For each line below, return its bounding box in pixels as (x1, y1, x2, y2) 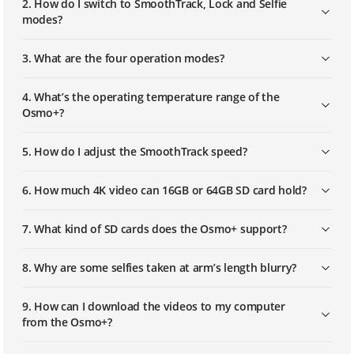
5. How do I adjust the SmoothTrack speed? (22, 144, 247, 159)
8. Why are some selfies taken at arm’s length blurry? (22, 260, 297, 275)
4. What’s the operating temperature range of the (22, 89, 280, 104)
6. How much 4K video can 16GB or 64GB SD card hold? (22, 183, 307, 198)
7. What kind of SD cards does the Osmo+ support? (22, 221, 287, 236)
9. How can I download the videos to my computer (22, 299, 285, 314)
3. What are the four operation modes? (22, 51, 224, 66)
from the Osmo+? (22, 314, 112, 330)
